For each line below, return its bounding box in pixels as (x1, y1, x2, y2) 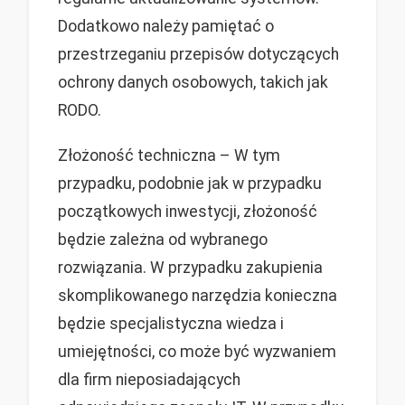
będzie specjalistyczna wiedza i (58, 315, 284, 334)
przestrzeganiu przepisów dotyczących (58, 45, 339, 64)
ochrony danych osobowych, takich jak (58, 73, 328, 92)
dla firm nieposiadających (58, 371, 240, 390)
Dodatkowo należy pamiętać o (58, 17, 274, 36)
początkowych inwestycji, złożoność (58, 202, 317, 221)
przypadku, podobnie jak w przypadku (58, 174, 322, 193)
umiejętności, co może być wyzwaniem (58, 343, 336, 362)
